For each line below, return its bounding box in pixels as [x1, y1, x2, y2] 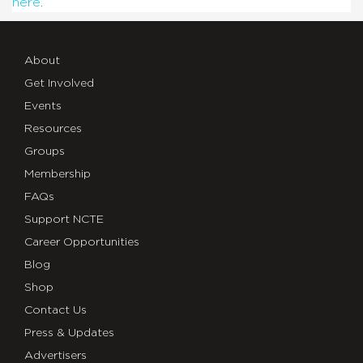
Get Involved [24, 77, 94, 89]
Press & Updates [24, 327, 114, 339]
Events [24, 100, 62, 112]
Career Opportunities [24, 236, 139, 248]
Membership [24, 168, 91, 180]
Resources [24, 122, 82, 135]
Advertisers [24, 349, 87, 361]
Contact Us [24, 304, 87, 316]
